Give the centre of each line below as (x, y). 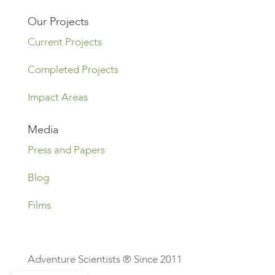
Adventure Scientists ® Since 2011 (105, 260)
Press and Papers (66, 150)
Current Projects (64, 42)
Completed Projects (73, 70)
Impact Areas (57, 98)
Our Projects (58, 22)
